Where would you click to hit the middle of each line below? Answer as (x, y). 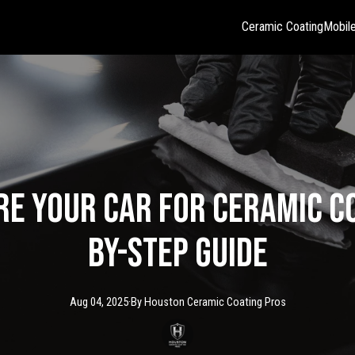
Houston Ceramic (184, 302)
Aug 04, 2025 (99, 302)
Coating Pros (256, 302)
